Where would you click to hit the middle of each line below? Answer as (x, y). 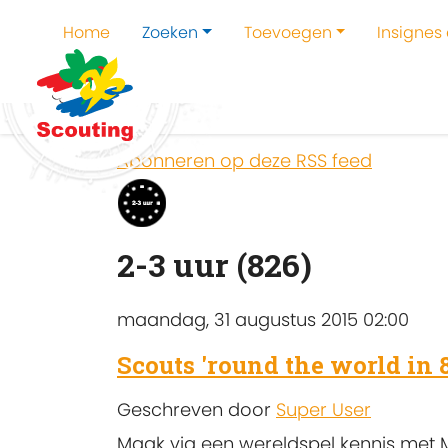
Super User (323, 410)
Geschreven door (196, 410)
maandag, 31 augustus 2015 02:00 (263, 319)
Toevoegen (287, 32)
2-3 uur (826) (214, 265)
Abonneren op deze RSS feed (244, 160)
